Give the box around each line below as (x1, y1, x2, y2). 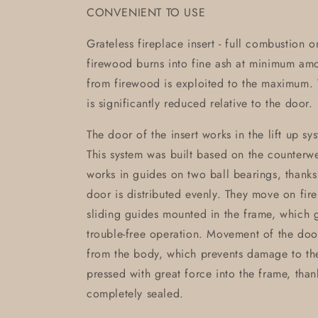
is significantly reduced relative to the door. (87, 95, 313, 111)
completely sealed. (87, 285, 184, 302)
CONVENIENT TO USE (87, 4, 206, 21)
